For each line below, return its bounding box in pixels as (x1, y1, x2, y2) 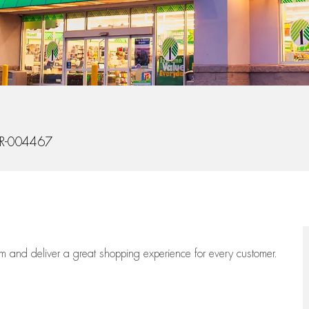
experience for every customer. (143, 248, 277, 260)
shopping (99, 248, 143, 260)
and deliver (10, 248, 63, 260)
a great (63, 248, 99, 260)
